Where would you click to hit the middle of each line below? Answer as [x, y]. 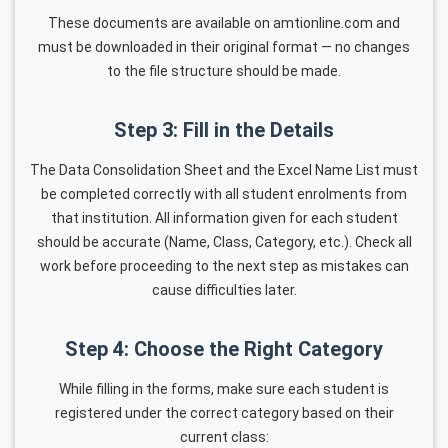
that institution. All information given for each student [224, 217]
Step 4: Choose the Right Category [224, 348]
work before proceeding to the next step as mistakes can [224, 265]
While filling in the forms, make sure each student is [224, 388]
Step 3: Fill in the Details [224, 129]
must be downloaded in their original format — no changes [224, 46]
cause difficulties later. [224, 289]
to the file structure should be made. [224, 70]
